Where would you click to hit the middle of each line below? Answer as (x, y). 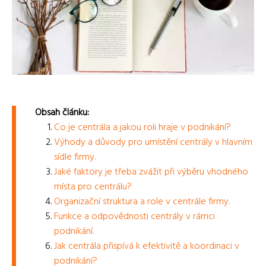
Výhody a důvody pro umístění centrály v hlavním (153, 142)
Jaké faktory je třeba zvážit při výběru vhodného (151, 172)
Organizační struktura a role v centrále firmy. (142, 202)
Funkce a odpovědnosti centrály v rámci (134, 216)
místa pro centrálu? (93, 187)
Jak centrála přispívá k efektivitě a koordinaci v (147, 246)
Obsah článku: (62, 113)
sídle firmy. (75, 157)
